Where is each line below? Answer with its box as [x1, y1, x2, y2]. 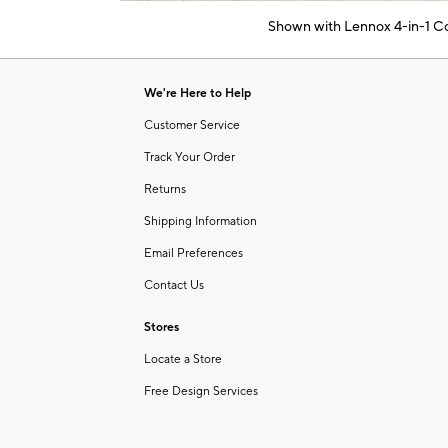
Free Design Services [144, 383, 258, 399]
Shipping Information [144, 213, 257, 229]
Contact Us [144, 277, 204, 293]
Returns [144, 181, 186, 197]
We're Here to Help [144, 85, 251, 101]
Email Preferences [144, 245, 243, 261]
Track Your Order [144, 149, 235, 165]
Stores [144, 319, 179, 335]
